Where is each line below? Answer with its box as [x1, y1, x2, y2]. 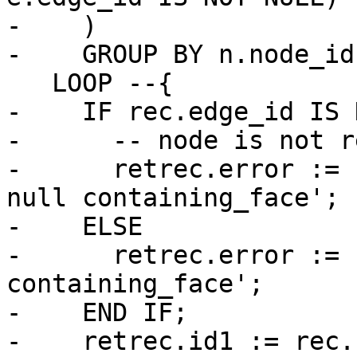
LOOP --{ [6, 69, 52, 98]
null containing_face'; [6, 183, 339, 213]
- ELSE [6, 212, 143, 241]
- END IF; [6, 298, 188, 328]
